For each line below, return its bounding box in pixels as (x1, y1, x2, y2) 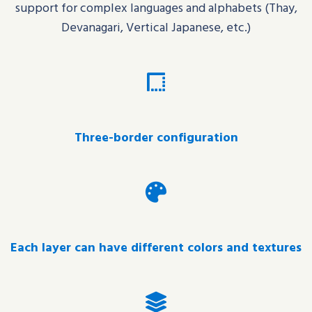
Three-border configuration (74, 127, 238, 147)
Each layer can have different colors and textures (10, 237, 302, 257)
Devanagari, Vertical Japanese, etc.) (61, 17, 251, 37)
